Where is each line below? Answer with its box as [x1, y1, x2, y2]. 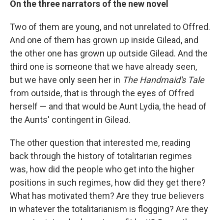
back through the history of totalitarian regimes [10, 151, 192, 161]
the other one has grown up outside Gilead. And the [10, 48, 208, 58]
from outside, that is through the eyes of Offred [10, 88, 194, 98]
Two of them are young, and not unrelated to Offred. [10, 22, 210, 32]
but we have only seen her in [10, 75, 122, 85]
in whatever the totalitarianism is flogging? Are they [10, 204, 208, 214]
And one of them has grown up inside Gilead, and [10, 35, 198, 45]
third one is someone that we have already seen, [10, 61, 197, 72]
